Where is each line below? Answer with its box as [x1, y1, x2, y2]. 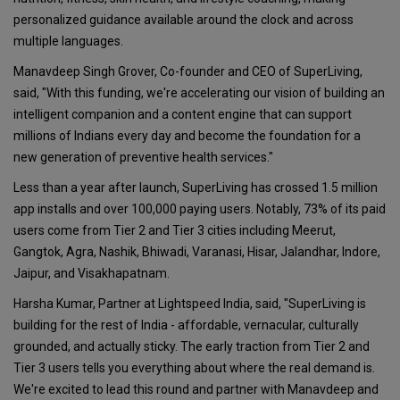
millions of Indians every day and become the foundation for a [13, 129, 361, 144]
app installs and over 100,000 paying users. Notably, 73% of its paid [13, 202, 386, 217]
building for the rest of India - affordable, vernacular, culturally [13, 318, 359, 333]
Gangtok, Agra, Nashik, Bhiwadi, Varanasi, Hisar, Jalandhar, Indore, [13, 245, 380, 260]
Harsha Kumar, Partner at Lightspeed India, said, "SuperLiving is [13, 296, 366, 312]
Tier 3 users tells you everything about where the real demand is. [13, 361, 375, 376]
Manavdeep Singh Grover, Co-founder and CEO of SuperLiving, [13, 64, 362, 79]
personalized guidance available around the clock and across [13, 12, 354, 28]
